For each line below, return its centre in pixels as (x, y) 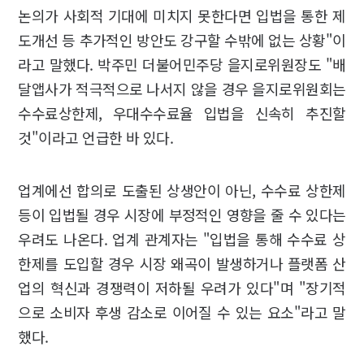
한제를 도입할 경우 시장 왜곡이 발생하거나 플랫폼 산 (182, 263)
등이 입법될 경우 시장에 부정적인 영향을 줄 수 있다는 (182, 214)
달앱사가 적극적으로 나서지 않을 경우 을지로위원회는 (182, 88)
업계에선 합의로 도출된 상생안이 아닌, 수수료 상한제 (182, 190)
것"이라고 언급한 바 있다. (96, 137)
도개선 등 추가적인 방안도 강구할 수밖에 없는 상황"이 (182, 39)
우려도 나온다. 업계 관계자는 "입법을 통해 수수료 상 (182, 238)
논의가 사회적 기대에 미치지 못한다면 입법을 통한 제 (182, 15)
